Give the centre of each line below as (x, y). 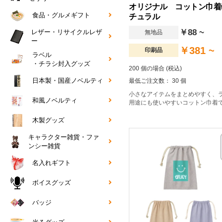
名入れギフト (52, 163)
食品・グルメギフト (61, 15)
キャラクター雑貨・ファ (64, 137)
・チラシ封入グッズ (61, 64)
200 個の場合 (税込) (155, 68)
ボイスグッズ (52, 183)
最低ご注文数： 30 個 (158, 81)
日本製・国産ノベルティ (68, 81)
